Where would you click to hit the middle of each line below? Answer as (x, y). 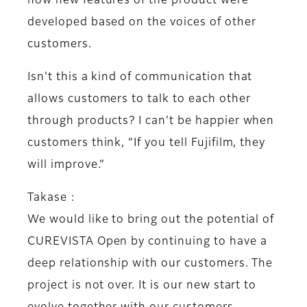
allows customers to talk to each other (139, 100)
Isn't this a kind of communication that (140, 78)
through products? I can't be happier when (151, 122)
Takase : (53, 198)
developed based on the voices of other (142, 23)
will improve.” (66, 165)
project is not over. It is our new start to (142, 286)
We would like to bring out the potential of (151, 220)
